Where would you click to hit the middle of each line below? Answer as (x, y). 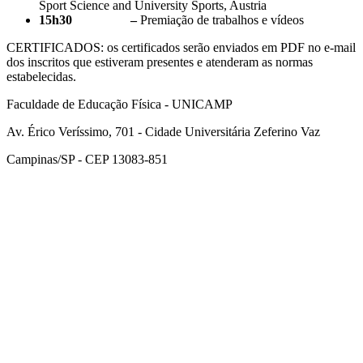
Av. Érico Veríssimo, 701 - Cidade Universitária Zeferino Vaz (163, 132)
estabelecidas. (41, 77)
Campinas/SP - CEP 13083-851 (87, 160)
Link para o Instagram (305, 311)
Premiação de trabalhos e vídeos (222, 20)
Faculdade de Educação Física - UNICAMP (120, 105)
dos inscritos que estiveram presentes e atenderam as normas (160, 62)
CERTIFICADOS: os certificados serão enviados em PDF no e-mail (181, 48)
